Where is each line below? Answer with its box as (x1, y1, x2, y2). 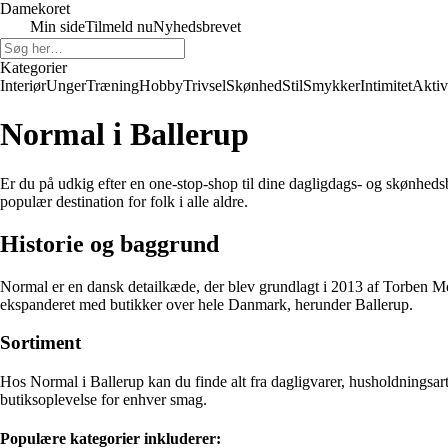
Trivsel (183, 77, 226, 94)
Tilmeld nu (85, 18, 153, 35)
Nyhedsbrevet (153, 18, 241, 35)
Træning (86, 77, 139, 94)
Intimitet (360, 77, 412, 94)
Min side (30, 18, 85, 35)
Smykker (303, 77, 360, 94)
